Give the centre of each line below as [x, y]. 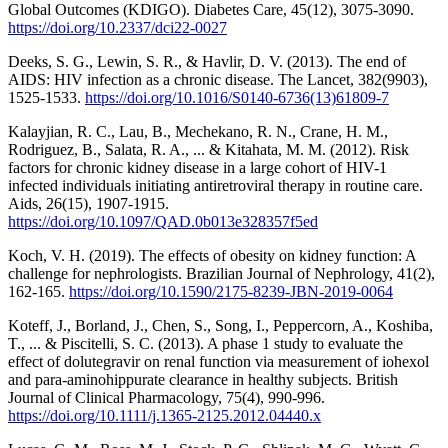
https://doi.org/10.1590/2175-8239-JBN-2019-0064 [231, 291]
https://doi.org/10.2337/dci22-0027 [117, 27]
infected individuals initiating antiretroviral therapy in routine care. [215, 185]
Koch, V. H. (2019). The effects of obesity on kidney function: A [212, 255]
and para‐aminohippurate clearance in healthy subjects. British [203, 379]
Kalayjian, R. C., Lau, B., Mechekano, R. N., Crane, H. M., [198, 131]
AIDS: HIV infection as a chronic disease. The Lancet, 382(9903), [218, 79]
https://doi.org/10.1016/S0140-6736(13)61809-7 [237, 97]
